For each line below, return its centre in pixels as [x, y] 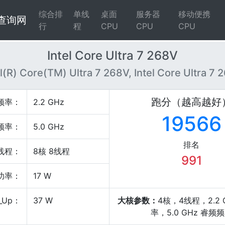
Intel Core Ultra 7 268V [113, 55]
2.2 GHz [49, 102]
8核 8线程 [51, 151]
